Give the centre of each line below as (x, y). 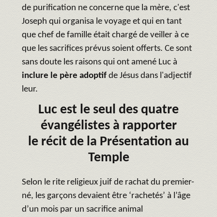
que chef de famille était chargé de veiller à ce (105, 35)
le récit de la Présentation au (108, 142)
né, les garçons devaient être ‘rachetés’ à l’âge (106, 196)
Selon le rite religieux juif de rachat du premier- (108, 182)
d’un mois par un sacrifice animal (82, 209)
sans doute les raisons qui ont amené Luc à (100, 62)
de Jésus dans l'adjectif (150, 76)
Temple (108, 158)
